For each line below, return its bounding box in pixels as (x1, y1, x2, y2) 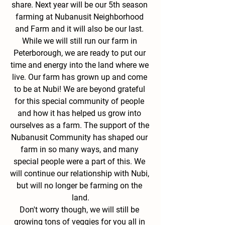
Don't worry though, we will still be (20, 204, 141, 214)
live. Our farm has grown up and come (12, 72, 149, 82)
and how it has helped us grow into (18, 108, 143, 118)
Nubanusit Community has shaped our (11, 132, 150, 142)
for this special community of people (15, 96, 146, 106)
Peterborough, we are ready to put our (13, 48, 148, 58)
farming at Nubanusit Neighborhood (15, 12, 146, 22)
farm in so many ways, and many (20, 144, 141, 154)
